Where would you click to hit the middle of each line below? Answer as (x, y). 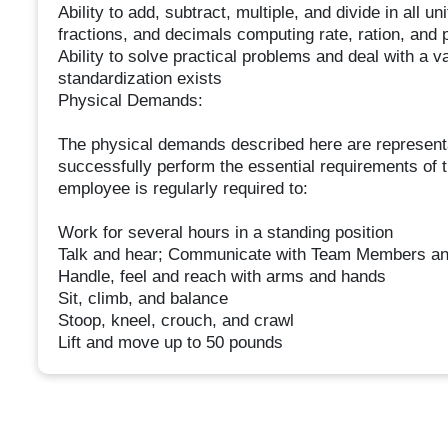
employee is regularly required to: (182, 189)
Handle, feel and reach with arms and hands (221, 277)
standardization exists (139, 79)
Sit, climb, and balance (142, 299)
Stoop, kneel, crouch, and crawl (175, 321)
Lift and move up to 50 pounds (170, 343)
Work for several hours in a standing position (225, 233)
